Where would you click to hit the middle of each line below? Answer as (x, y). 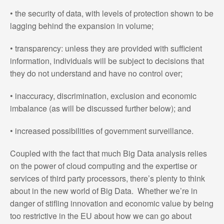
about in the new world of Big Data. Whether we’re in (103, 190)
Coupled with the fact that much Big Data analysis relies (108, 153)
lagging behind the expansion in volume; (81, 25)
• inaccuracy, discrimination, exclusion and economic (103, 95)
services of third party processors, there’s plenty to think (107, 178)
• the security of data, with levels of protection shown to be (111, 13)
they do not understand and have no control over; (96, 73)
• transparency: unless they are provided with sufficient (106, 48)
